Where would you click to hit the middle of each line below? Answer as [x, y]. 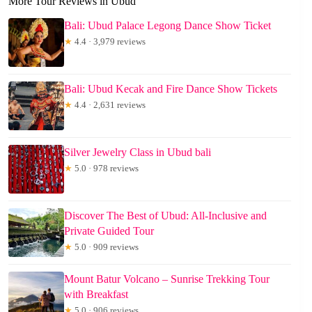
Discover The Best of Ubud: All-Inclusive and [165, 215]
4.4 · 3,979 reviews [109, 41]
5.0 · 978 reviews [106, 168]
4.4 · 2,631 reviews [109, 104]
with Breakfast [96, 294]
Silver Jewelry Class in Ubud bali [138, 152]
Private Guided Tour [109, 231]
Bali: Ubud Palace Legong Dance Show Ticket [167, 25]
